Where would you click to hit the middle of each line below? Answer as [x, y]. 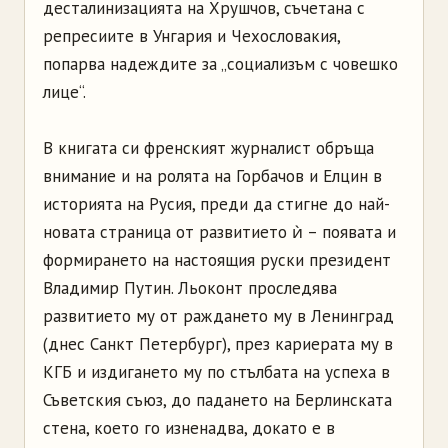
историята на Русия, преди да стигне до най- [216, 204]
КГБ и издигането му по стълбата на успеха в [216, 372]
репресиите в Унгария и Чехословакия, [191, 36]
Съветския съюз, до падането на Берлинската [217, 400]
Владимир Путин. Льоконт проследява [190, 288]
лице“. [71, 92]
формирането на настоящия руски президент [217, 260]
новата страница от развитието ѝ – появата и [219, 232]
